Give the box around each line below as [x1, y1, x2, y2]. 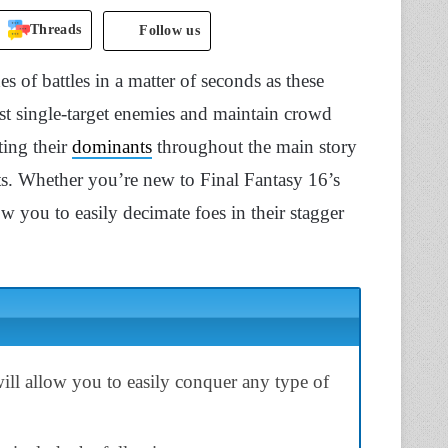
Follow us [139, 22, 200, 38]
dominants [72, 136, 152, 157]
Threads [30, 22, 82, 37]
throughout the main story [152, 136, 357, 157]
